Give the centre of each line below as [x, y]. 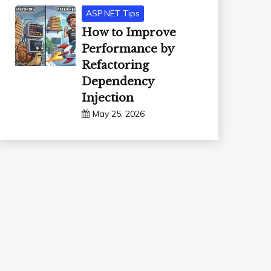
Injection [107, 98]
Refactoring [115, 65]
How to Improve [129, 32]
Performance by [127, 49]
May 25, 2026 [118, 113]
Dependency [117, 81]
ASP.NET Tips [113, 14]
